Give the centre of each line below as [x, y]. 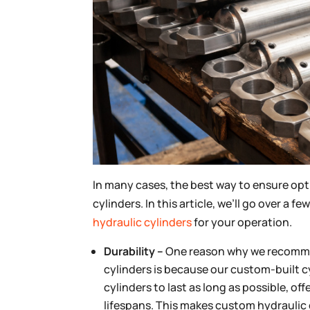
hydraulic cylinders [143, 222]
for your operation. [242, 222]
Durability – [135, 251]
